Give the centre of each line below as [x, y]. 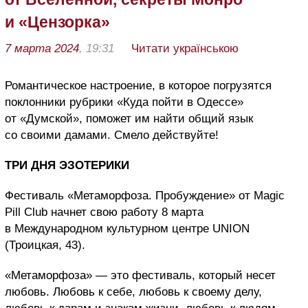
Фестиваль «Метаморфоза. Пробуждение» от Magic [145, 196]
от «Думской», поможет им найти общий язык [129, 119]
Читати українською [185, 49]
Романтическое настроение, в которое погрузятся [138, 86]
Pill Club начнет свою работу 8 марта [104, 212]
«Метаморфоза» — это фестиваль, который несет [140, 276]
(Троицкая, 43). [45, 245]
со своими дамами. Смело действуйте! [112, 135]
